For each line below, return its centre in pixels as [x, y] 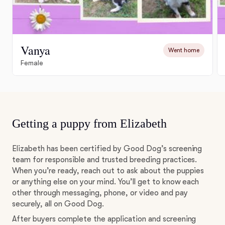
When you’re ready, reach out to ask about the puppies [108, 171]
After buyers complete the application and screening [104, 219]
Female [32, 63]
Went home [184, 50]
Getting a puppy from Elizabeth [89, 124]
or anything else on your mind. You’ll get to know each [106, 182]
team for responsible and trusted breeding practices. [105, 160]
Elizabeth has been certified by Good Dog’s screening [107, 149]
